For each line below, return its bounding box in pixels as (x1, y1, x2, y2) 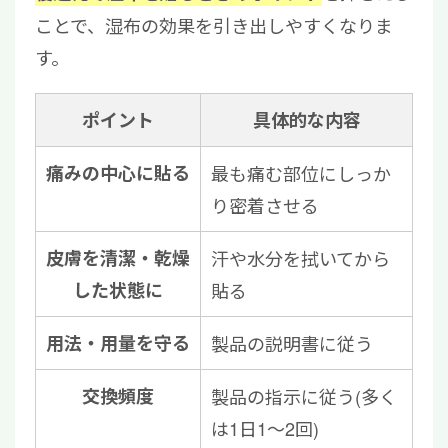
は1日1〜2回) (211, 415, 319, 442)
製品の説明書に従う (211, 330, 373, 357)
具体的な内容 (252, 107, 361, 134)
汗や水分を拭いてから (211, 245, 390, 272)
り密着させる (211, 192, 319, 219)
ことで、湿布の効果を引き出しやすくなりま (35, 12, 393, 39)
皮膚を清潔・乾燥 (46, 245, 190, 272)
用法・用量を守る (46, 330, 190, 357)
